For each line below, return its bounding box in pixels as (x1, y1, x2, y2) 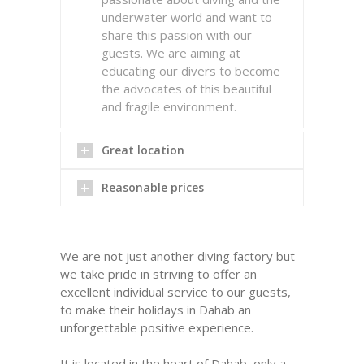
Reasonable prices (102, 180, 204, 195)
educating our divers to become (102, 63, 280, 79)
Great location (102, 142, 184, 158)
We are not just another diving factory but (60, 248, 295, 264)
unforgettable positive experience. (60, 319, 253, 336)
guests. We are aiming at (102, 45, 240, 61)
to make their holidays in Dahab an (60, 301, 251, 318)
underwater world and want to (102, 9, 272, 25)
